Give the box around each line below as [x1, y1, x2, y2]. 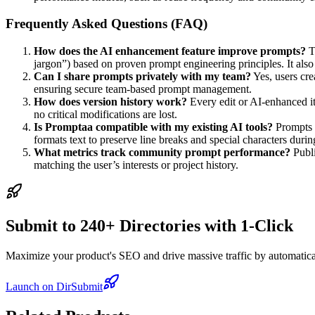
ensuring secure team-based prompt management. [34, 82, 252, 95]
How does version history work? [34, 95, 187, 108]
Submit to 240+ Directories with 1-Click [6, 216, 293, 235]
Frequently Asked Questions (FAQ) [6, 16, 207, 32]
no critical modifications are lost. [34, 108, 177, 120]
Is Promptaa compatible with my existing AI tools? [34, 120, 273, 133]
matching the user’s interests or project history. [34, 158, 238, 171]
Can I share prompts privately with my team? [34, 70, 251, 82]
